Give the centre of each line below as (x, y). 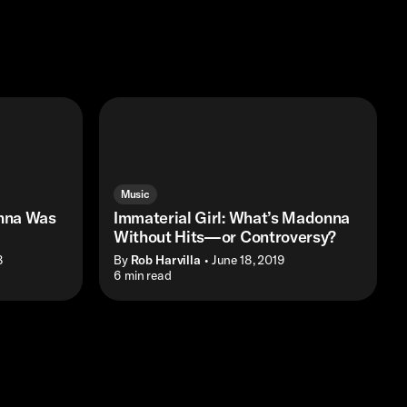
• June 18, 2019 (245, 259)
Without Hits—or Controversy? (224, 237)
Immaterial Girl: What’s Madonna (232, 218)
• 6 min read (139, 275)
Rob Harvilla (165, 259)
